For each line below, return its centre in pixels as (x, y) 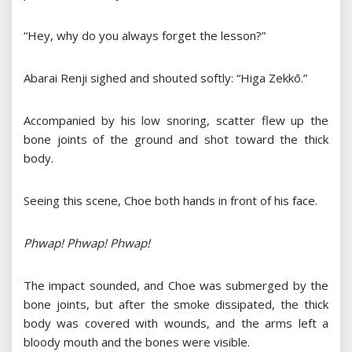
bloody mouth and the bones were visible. (137, 342)
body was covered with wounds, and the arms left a (176, 323)
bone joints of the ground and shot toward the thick (176, 139)
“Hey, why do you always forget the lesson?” (145, 36)
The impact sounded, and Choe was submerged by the (176, 286)
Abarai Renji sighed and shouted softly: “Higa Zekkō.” (165, 78)
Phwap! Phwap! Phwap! (87, 243)
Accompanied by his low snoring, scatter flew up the (176, 121)
